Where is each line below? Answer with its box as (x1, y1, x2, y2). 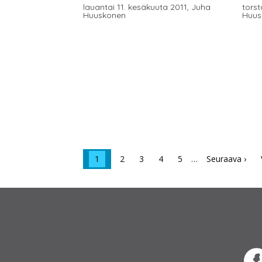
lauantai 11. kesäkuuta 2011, (82, 1, 191, 12)
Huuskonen (82, 9, 126, 20)
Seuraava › (206, 153, 246, 164)
